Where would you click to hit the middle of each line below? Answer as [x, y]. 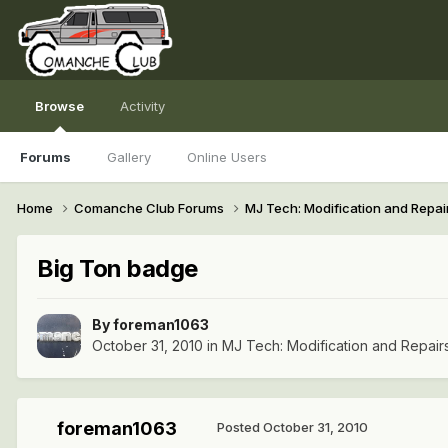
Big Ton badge [117, 268]
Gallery [129, 157]
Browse [59, 106]
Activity [142, 106]
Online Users [227, 157]
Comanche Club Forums [150, 207]
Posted [240, 427]
